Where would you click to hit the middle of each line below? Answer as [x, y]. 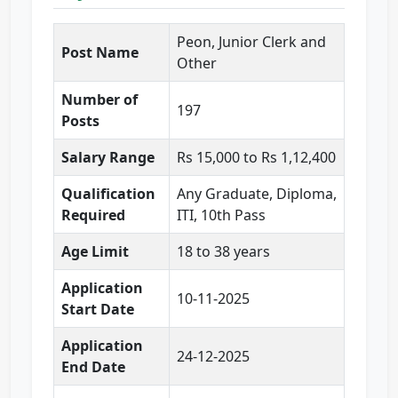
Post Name [100, 53]
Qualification [108, 194]
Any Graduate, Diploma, [257, 194]
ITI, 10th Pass [221, 215]
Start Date [98, 310]
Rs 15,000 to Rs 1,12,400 [256, 158]
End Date [93, 367]
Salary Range [108, 158]
